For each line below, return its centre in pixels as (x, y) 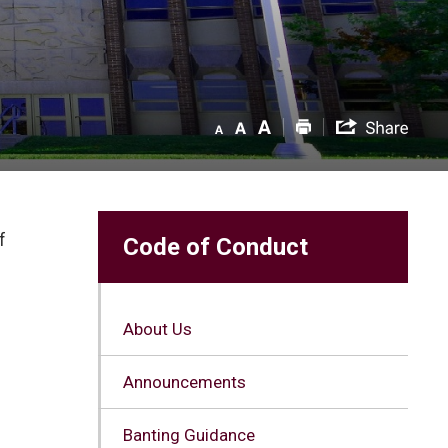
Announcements (184, 381)
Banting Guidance (188, 434)
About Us (157, 328)
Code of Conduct (215, 246)
